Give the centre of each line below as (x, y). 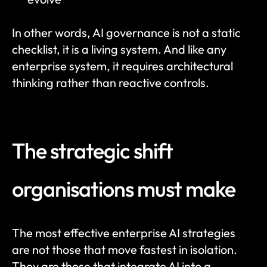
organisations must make (124, 189)
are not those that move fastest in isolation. (125, 249)
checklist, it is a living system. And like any (119, 49)
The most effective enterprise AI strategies (124, 233)
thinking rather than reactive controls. (111, 83)
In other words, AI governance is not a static (126, 32)
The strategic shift (92, 150)
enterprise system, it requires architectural (122, 66)
